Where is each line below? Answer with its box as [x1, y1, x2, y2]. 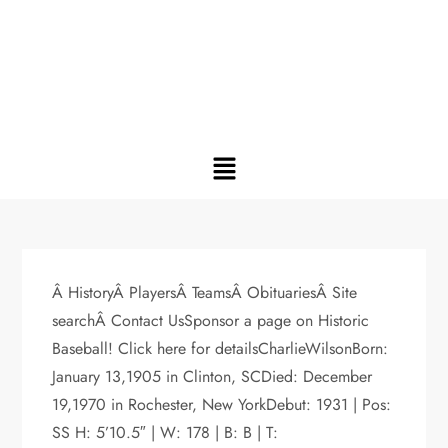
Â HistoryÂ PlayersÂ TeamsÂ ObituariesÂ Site [52, 280, 358, 304]
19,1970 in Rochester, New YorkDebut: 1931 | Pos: [52, 392, 392, 416]
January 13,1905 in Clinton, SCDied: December [52, 364, 373, 388]
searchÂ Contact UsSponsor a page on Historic [52, 308, 370, 332]
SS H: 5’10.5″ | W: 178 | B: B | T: [52, 420, 279, 444]
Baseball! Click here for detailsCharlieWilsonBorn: [52, 336, 389, 360]
